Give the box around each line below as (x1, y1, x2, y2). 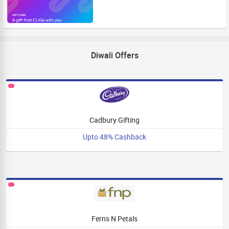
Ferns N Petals (91, 214, 138, 223)
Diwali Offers (90, 50, 139, 61)
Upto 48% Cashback (83, 132, 146, 142)
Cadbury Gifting (89, 115, 140, 125)
